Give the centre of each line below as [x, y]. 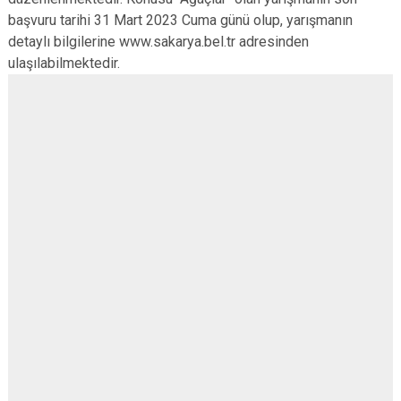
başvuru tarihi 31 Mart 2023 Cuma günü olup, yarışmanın [180, 20]
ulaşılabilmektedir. [64, 63]
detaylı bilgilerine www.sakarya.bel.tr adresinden [158, 42]
